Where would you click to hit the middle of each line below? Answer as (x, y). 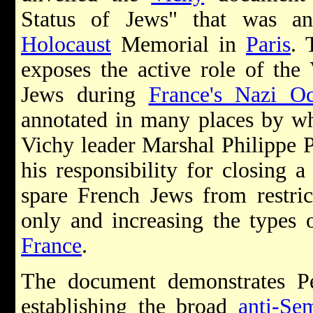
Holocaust (66, 44)
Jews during (85, 94)
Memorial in (179, 44)
